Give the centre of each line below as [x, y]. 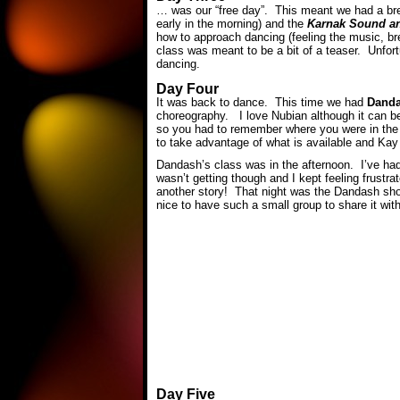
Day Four [187, 88]
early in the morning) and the [232, 23]
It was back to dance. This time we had [262, 102]
